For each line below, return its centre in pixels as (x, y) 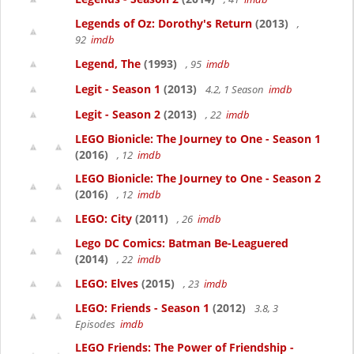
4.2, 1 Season (236, 89)
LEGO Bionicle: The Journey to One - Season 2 (198, 178)
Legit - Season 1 (118, 89)
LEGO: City (104, 218)
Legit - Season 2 (118, 114)
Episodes (98, 324)
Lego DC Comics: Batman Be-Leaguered (182, 243)
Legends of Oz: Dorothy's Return (164, 23)
